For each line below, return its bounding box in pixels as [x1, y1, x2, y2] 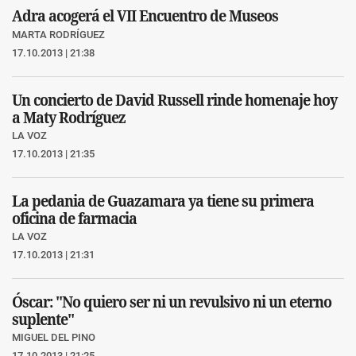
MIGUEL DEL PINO [12, 331, 95, 343]
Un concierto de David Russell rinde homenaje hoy [12, 90, 337, 109]
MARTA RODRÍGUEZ [12, 29, 105, 41]
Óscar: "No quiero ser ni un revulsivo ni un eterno [12, 292, 331, 311]
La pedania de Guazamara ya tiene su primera [12, 191, 314, 210]
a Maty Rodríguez [12, 107, 126, 126]
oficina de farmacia [12, 208, 137, 227]
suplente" [12, 309, 74, 328]
